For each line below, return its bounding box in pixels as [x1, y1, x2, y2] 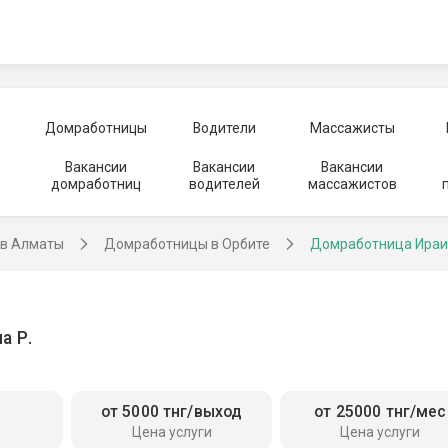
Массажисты [309, 119, 395, 136]
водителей [188, 176, 260, 192]
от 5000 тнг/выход [100, 402, 243, 422]
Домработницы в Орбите [104, 236, 270, 252]
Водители [192, 119, 256, 136]
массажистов [307, 176, 397, 192]
